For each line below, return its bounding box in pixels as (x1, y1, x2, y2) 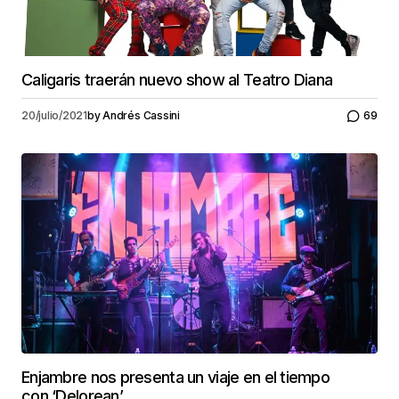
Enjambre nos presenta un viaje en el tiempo (21, 367, 330, 387)
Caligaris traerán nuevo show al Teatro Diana (21, 69, 333, 89)
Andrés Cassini (102, 109, 180, 123)
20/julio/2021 (21, 109, 87, 123)
